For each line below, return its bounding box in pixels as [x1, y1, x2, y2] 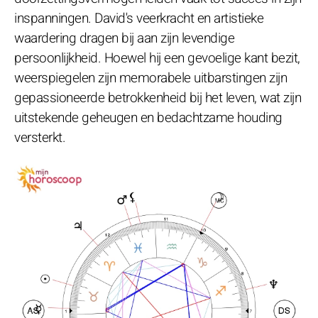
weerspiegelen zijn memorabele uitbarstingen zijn [14, 67, 287, 88]
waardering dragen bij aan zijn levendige [14, 28, 234, 48]
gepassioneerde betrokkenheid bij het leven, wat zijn [14, 87, 301, 108]
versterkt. [14, 127, 65, 148]
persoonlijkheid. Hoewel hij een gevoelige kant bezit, [14, 48, 300, 68]
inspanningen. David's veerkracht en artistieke [14, 8, 263, 28]
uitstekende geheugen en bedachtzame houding [14, 107, 283, 128]
